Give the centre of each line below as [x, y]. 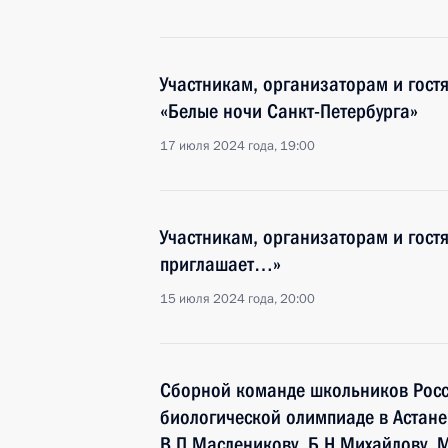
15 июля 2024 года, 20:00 [237, 299]
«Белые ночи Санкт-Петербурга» [289, 111]
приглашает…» [220, 264]
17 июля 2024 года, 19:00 [237, 146]
